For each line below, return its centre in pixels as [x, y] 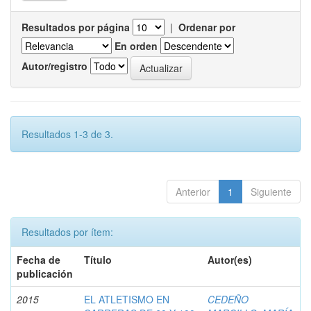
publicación [45, 273]
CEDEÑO [228, 299]
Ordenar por [207, 27]
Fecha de [39, 259]
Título [98, 259]
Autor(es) [230, 259]
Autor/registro [54, 66]
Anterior [193, 191]
